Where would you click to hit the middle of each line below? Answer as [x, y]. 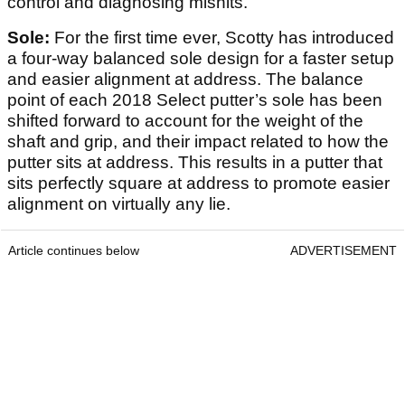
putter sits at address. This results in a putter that [195, 162]
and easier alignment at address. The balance [185, 79]
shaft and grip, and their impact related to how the [198, 141]
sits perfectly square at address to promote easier [198, 183]
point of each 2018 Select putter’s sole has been [195, 99]
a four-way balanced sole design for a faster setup [201, 58]
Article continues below [74, 250]
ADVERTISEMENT [344, 250]
